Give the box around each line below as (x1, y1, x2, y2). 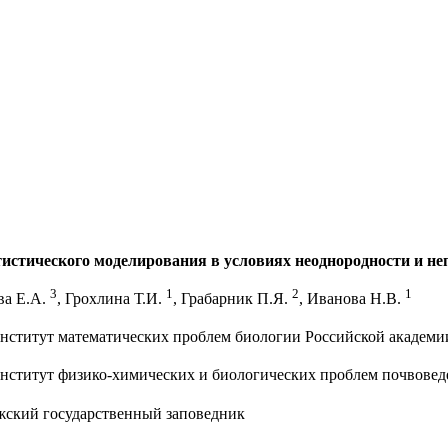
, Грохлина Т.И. (57, 290, 166, 308)
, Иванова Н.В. (299, 290, 405, 308)
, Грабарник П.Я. (173, 290, 292, 308)
